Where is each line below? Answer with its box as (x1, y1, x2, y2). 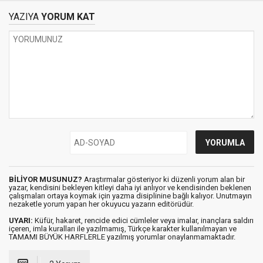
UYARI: (9, 216, 33, 225)
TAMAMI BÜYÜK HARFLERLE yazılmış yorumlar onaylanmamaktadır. (9, 232, 235, 241)
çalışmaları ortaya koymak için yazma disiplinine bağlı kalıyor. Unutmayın (9, 191, 252, 200)
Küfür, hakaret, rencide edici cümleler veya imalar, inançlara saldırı (33, 216, 254, 225)
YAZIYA (9, 11, 39, 22)
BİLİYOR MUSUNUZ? (9, 175, 82, 184)
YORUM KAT (39, 11, 95, 22)
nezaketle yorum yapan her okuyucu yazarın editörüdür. (9, 200, 194, 208)
